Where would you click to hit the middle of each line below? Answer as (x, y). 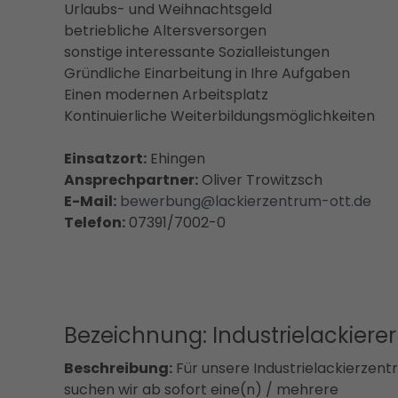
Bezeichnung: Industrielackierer (230, 335)
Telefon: (95, 222)
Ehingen (176, 158)
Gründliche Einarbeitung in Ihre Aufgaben (207, 73)
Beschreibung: (118, 368)
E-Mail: (90, 201)
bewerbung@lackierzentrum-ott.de (246, 201)
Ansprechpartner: (131, 179)
